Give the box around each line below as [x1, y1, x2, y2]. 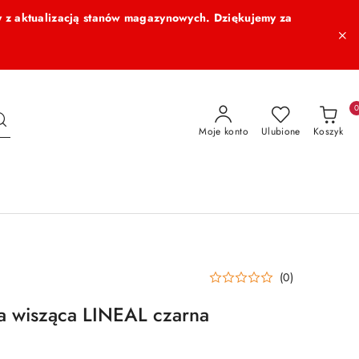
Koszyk [313, 124, 343, 139]
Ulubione [260, 124, 301, 139]
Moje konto [199, 124, 248, 139]
